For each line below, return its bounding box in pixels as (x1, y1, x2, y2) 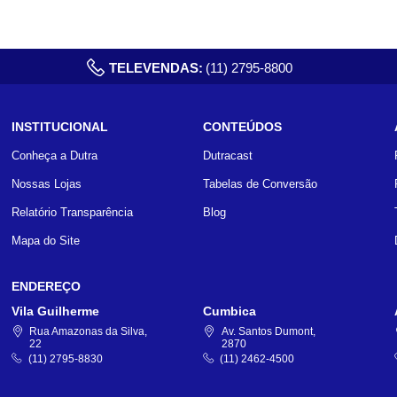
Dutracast (203, 149, 253, 162)
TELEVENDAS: (109, 59, 203, 75)
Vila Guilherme (11, 304, 99, 318)
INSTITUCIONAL (11, 120, 108, 134)
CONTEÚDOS (203, 120, 283, 134)
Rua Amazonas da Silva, (29, 324, 148, 338)
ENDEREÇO (11, 279, 81, 293)
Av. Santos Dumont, (221, 324, 315, 338)
